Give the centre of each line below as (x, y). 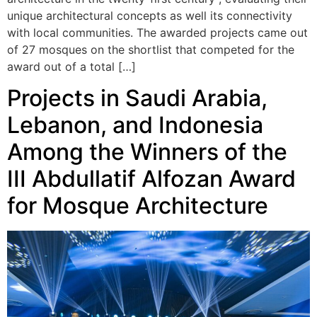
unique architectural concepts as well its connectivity (150, 15)
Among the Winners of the (147, 152)
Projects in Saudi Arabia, (137, 98)
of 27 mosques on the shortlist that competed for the (151, 49)
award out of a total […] (71, 66)
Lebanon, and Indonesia (135, 125)
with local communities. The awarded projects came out (157, 32)
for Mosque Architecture (138, 206)
